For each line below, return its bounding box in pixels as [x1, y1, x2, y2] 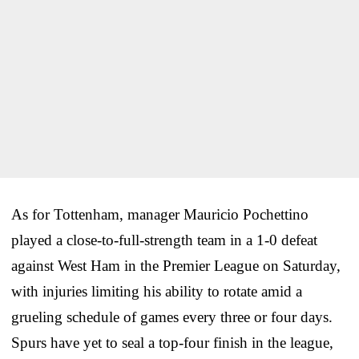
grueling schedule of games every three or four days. [11, 308, 333, 325]
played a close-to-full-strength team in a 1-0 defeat [11, 231, 317, 248]
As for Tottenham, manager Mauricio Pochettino [11, 205, 309, 223]
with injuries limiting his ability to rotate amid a [11, 282, 302, 300]
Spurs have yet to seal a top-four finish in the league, [11, 333, 333, 351]
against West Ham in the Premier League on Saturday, [11, 256, 341, 274]
